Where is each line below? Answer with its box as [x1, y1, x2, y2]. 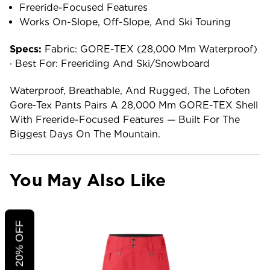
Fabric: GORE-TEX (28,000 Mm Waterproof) [42, 43, 257, 55]
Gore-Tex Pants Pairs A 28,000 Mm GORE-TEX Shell [10, 99, 258, 111]
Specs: [10, 43, 42, 55]
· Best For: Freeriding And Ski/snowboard [10, 57, 210, 69]
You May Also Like [10, 169, 166, 190]
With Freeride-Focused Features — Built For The [10, 113, 240, 125]
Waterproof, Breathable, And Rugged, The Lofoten [10, 84, 250, 96]
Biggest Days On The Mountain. [10, 128, 160, 140]
